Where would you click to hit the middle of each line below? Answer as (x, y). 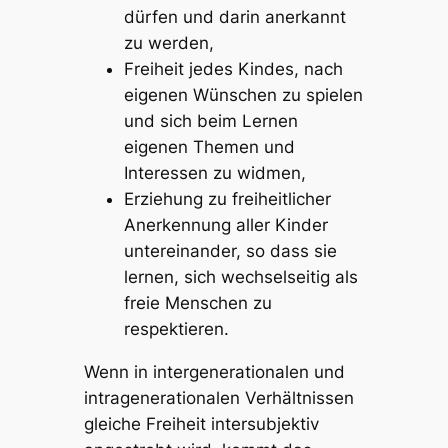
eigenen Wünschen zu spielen (243, 95)
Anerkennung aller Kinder (225, 225)
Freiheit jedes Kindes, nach (233, 69)
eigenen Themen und (209, 147)
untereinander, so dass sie (230, 251)
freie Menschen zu (197, 303)
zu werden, (168, 43)
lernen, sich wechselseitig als (240, 277)
